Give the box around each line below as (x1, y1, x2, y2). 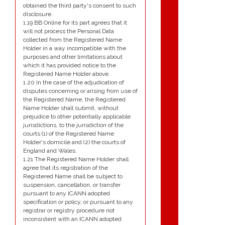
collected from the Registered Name (23, 36, 122, 44)
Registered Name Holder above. (23, 70, 110, 78)
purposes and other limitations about (23, 53, 123, 61)
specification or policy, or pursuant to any (23, 198, 133, 206)
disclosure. (23, 11, 53, 18)
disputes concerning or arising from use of (23, 87, 138, 95)
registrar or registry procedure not (23, 207, 115, 214)
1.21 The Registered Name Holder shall (23, 156, 129, 163)
